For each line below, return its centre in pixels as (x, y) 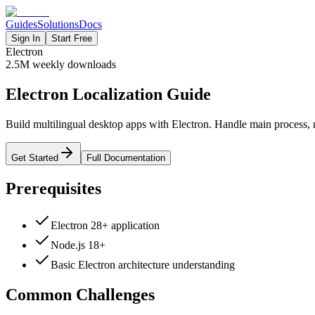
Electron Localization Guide (108, 94)
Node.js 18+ (78, 245)
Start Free (72, 38)
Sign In (26, 38)
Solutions (58, 24)
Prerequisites (53, 188)
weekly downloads (73, 64)
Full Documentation (126, 157)
